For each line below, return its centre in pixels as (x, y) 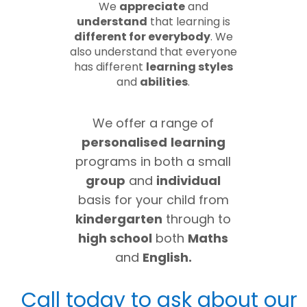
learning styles (189, 67)
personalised (124, 142)
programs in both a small (153, 161)
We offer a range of (153, 123)
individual (189, 181)
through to (197, 219)
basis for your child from (153, 200)
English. (167, 257)
